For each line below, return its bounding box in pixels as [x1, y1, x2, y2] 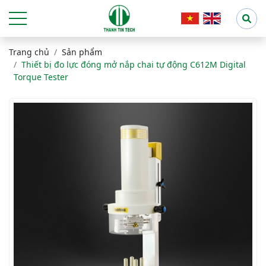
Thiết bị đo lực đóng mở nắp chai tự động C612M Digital [21, 59, 246, 70]
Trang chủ [9, 46, 49, 58]
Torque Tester [14, 71, 68, 83]
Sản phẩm [62, 46, 102, 58]
